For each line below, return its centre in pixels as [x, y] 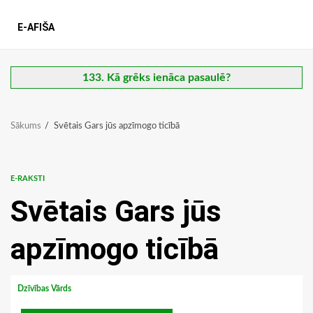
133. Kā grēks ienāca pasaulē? [156, 78]
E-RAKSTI [28, 179]
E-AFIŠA [36, 28]
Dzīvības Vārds [45, 289]
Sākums [26, 126]
